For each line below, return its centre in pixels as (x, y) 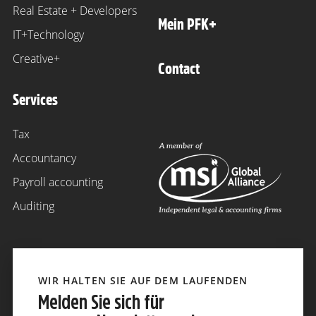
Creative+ (36, 59)
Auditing (34, 206)
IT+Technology (48, 35)
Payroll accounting (58, 182)
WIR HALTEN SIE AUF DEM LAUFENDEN (143, 280)
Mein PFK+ (187, 24)
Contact (179, 69)
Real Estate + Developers (75, 11)
